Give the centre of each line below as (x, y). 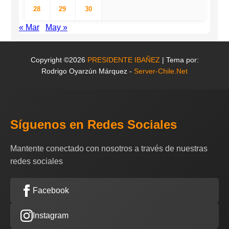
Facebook (51, 191)
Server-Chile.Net (161, 71)
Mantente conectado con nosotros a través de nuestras (109, 149)
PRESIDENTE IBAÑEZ (123, 60)
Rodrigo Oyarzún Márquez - (88, 71)
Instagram (51, 216)
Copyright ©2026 (59, 60)
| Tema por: (179, 60)
